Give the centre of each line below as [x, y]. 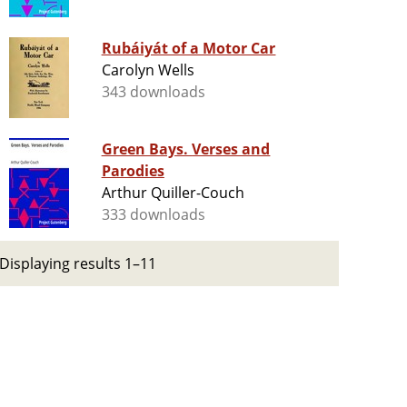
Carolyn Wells [148, 70]
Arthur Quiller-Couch [173, 193]
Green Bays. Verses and [147, 149]
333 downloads [154, 215]
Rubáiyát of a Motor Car [189, 49]
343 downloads [154, 92]
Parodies [133, 171]
